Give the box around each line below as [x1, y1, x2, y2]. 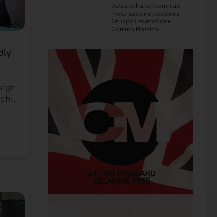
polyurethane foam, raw [111, 2, 180, 9]
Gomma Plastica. [111, 26, 159, 32]
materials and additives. [111, 10, 180, 17]
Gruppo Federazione [111, 18, 171, 25]
